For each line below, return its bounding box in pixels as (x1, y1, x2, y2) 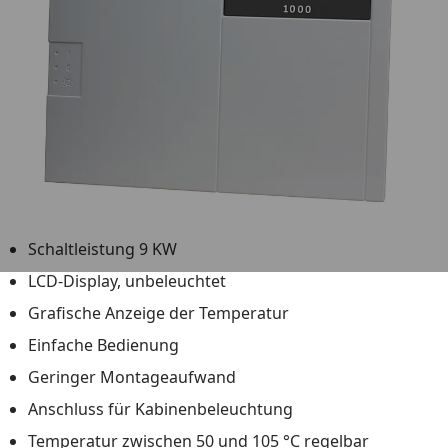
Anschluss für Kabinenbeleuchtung (28, 398, 293, 421)
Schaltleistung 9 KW (28, 238, 177, 261)
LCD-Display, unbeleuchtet (28, 270, 226, 293)
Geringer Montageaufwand (28, 366, 236, 389)
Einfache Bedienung (28, 334, 179, 357)
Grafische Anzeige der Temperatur (28, 302, 289, 325)
